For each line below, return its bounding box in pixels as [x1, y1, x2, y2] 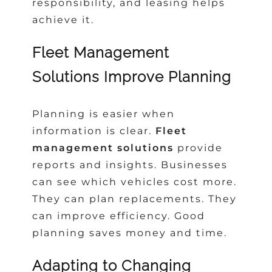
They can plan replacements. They [32, 192, 237, 205]
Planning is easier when [32, 107, 175, 120]
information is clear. [32, 124, 156, 137]
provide [174, 141, 223, 154]
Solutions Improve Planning [32, 68, 232, 86]
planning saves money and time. [32, 226, 228, 239]
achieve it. [32, 14, 95, 26]
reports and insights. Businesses [32, 158, 228, 171]
